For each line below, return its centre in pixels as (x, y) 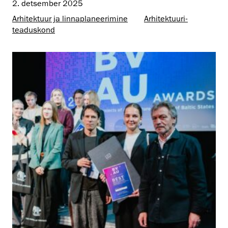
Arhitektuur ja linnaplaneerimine (70, 19)
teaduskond (34, 30)
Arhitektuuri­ (166, 19)
